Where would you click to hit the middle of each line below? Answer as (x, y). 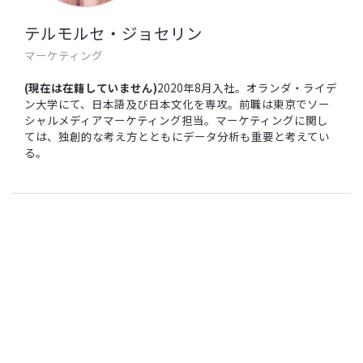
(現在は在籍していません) (91, 88)
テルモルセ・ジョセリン (113, 32)
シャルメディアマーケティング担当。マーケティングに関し (176, 120)
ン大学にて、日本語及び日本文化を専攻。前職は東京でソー (177, 104)
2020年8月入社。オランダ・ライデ (247, 88)
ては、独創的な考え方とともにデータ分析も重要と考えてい (177, 136)
